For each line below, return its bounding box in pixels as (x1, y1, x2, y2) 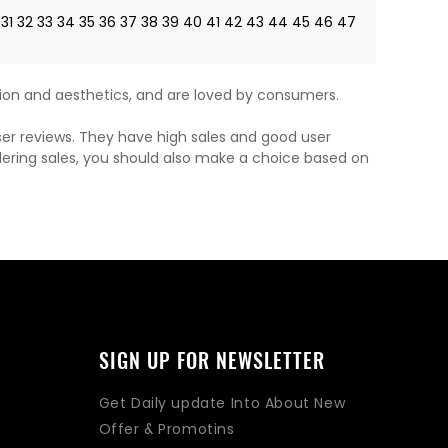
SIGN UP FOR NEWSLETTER (98, 345, 325, 376)
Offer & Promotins (98, 419, 235, 440)
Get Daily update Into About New (98, 393, 346, 414)
